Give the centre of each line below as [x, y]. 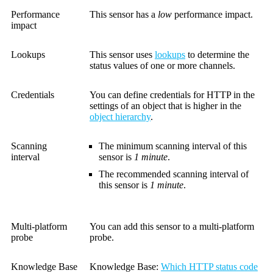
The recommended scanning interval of [174, 174]
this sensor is [124, 185]
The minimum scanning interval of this [173, 146]
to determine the [217, 55]
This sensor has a [124, 15]
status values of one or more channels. [162, 66]
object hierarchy [120, 117]
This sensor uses [122, 55]
